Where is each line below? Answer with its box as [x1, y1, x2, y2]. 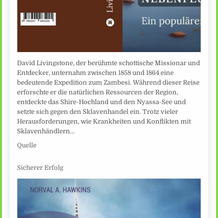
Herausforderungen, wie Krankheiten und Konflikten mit [17, 117, 191, 125]
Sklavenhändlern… [17, 127, 75, 135]
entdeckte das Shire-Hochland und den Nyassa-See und [17, 98, 186, 106]
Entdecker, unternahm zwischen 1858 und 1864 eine [17, 69, 174, 76]
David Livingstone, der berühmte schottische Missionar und [17, 59, 200, 67]
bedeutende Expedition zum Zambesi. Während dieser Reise [17, 78, 200, 86]
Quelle [17, 141, 37, 149]
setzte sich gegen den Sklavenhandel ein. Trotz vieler [17, 108, 179, 115]
